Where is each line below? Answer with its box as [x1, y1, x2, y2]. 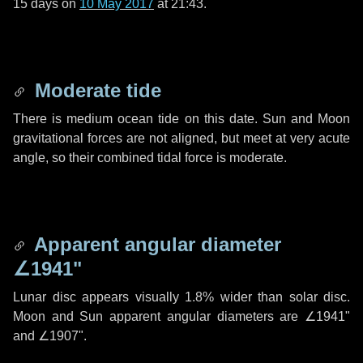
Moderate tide [29, 79, 161, 101]
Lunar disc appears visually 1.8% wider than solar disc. [13, 290, 350, 304]
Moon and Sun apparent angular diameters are [13, 310, 305, 323]
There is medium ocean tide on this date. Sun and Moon [13, 112, 350, 126]
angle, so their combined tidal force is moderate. [13, 151, 287, 164]
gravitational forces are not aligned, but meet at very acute [13, 131, 350, 145]
